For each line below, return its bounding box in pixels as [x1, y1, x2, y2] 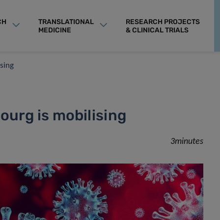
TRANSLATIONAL [38, 17, 94, 26]
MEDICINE [38, 26, 71, 34]
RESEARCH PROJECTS [125, 17, 200, 26]
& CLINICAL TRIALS [125, 26, 189, 34]
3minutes [170, 137, 204, 146]
